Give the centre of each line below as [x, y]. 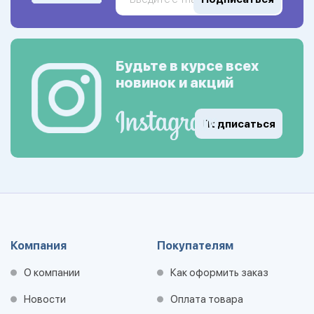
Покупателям [195, 246]
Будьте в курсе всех [187, 66]
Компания [39, 246]
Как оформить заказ [219, 273]
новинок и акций [175, 83]
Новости [45, 299]
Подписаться [239, 124]
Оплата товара [207, 299]
